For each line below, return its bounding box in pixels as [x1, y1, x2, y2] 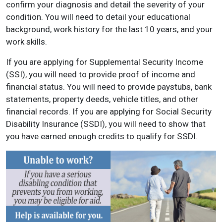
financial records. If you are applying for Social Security [6, 107, 212, 116]
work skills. [6, 37, 47, 47]
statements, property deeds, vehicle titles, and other [6, 94, 198, 104]
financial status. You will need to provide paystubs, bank [6, 82, 212, 92]
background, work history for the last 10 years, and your [6, 24, 213, 34]
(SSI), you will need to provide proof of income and [6, 69, 195, 79]
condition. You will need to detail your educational [6, 12, 190, 22]
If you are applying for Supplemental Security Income [6, 57, 203, 67]
